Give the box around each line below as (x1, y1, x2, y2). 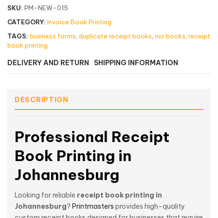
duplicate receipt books (79, 32, 152, 40)
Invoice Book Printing (47, 18, 111, 26)
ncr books (155, 32, 185, 40)
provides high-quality (114, 202, 185, 211)
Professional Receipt (15, 127, 169, 146)
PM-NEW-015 (24, 3, 68, 12)
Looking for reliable (15, 191, 77, 200)
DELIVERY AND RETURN (7, 58, 89, 67)
